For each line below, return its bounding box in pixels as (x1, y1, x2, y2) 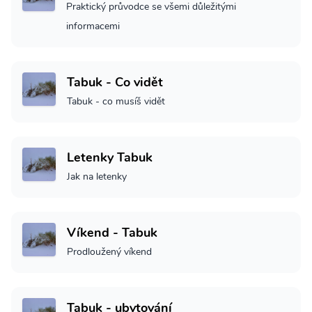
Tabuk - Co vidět (67, 74, 163, 91)
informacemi (66, 19, 120, 33)
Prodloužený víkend (67, 245, 152, 259)
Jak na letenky (67, 170, 127, 184)
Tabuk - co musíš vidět (67, 95, 165, 109)
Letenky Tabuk (67, 149, 153, 166)
